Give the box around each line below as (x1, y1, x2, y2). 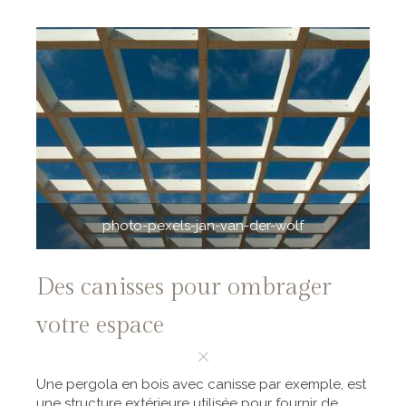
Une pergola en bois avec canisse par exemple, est (36, 376, 366, 393)
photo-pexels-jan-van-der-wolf (102, 217, 304, 235)
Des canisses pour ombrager (36, 274, 332, 302)
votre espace (36, 312, 164, 340)
